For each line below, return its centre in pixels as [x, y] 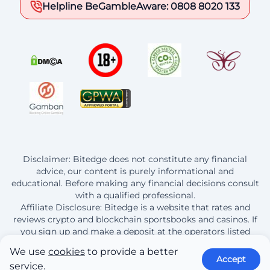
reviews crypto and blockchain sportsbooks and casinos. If [135, 220]
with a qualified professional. [135, 196]
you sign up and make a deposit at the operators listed [135, 232]
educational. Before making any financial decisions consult [135, 184]
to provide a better [131, 252]
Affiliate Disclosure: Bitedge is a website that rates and [135, 208]
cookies [67, 252]
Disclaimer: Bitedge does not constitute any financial [135, 159]
